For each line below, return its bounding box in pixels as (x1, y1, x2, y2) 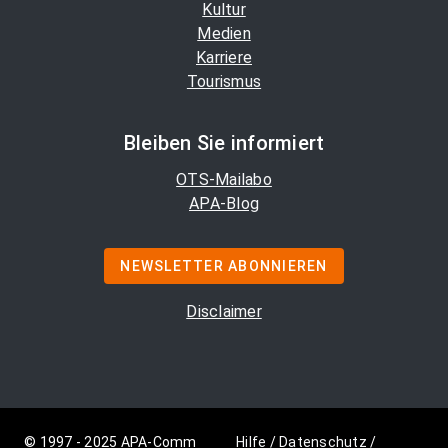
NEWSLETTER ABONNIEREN (120, 258, 328, 275)
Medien (197, 24, 251, 44)
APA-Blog (189, 194, 259, 214)
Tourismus (186, 72, 262, 92)
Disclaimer (186, 302, 262, 322)
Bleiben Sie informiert (123, 131, 325, 156)
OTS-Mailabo (176, 170, 272, 190)
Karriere (196, 48, 252, 68)
